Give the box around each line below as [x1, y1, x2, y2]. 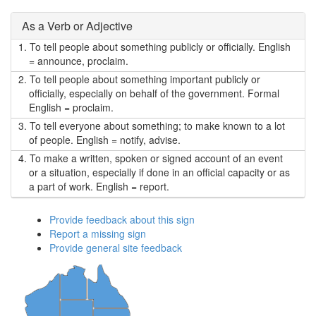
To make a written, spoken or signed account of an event [27, 151, 283, 165]
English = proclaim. [29, 100, 114, 114]
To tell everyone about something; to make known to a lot [27, 119, 285, 133]
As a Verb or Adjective [22, 18, 133, 34]
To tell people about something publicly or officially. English [27, 39, 291, 54]
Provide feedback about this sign [49, 212, 195, 226]
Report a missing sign [49, 226, 146, 241]
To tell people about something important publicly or [27, 72, 260, 86]
